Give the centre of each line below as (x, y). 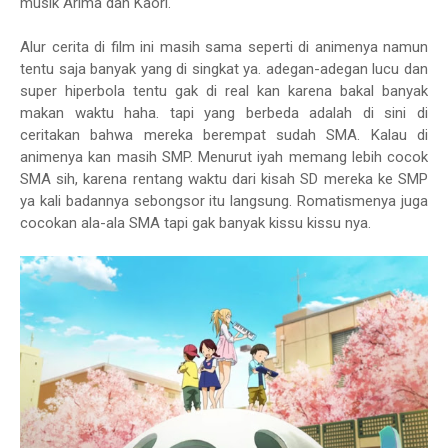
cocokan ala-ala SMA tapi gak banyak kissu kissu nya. (197, 223)
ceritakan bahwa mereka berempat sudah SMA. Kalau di (224, 135)
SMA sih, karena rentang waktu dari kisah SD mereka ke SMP (224, 179)
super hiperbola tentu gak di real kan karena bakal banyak (224, 91)
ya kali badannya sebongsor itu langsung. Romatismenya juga (224, 201)
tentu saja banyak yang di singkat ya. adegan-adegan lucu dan (224, 69)
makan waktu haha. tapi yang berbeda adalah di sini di (224, 113)
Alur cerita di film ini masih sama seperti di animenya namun (224, 47)
